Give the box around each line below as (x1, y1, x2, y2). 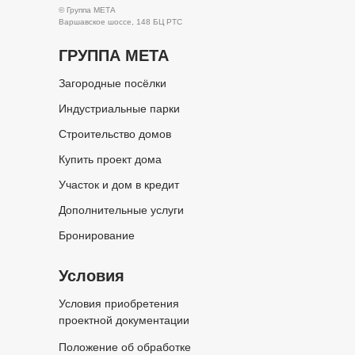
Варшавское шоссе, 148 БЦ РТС (59, 17, 182, 26)
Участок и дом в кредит (59, 177, 179, 191)
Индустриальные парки (59, 101, 180, 115)
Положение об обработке (59, 340, 191, 353)
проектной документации (59, 313, 189, 326)
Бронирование (59, 228, 135, 242)
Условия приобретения (59, 296, 179, 310)
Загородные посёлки (59, 76, 166, 90)
